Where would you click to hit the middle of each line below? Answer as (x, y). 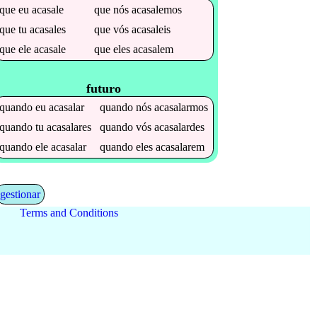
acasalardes (180, 127)
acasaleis (151, 29)
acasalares (69, 127)
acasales (48, 29)
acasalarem (180, 147)
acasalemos (157, 9)
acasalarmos (181, 108)
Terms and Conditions (69, 213)
